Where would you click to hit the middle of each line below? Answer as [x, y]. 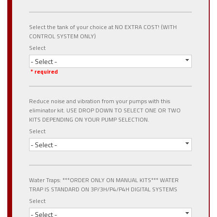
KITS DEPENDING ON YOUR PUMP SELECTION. [89, 119]
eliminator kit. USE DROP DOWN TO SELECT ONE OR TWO [105, 110]
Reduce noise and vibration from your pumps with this [100, 101]
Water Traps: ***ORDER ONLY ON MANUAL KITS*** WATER [104, 180]
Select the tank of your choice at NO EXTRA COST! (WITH [103, 27]
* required [43, 71]
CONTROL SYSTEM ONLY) [62, 36]
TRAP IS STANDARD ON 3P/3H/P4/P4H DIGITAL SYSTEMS [103, 189]
